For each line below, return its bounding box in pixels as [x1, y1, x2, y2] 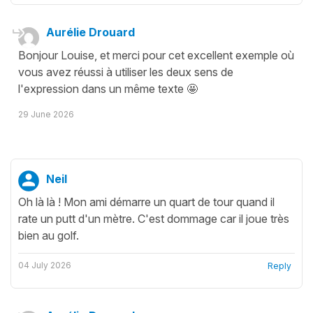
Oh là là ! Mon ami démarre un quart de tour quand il [18, 194, 275, 209]
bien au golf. [18, 228, 79, 242]
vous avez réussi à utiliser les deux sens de [18, 64, 233, 79]
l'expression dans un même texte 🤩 [18, 81, 198, 96]
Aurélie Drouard [46, 24, 135, 39]
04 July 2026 [18, 259, 71, 270]
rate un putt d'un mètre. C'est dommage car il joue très [18, 211, 289, 226]
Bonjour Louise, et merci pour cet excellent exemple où [18, 48, 294, 62]
